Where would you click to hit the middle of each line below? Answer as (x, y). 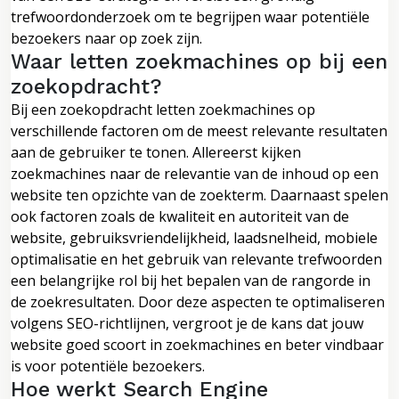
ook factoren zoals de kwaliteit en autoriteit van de (180, 216)
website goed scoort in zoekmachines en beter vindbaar (197, 344)
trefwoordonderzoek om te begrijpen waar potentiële (190, 16)
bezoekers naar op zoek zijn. (106, 38)
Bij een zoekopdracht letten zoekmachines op (163, 109)
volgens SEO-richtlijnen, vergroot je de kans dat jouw (187, 323)
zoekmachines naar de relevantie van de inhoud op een (195, 173)
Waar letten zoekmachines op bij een (199, 61)
